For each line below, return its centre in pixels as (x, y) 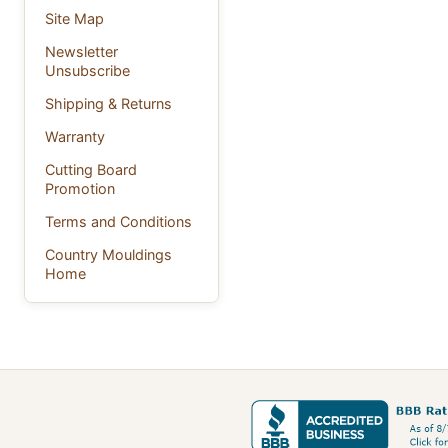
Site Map (74, 18)
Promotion (80, 188)
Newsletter (81, 51)
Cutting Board (91, 169)
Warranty (75, 136)
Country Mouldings (108, 254)
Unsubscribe (87, 70)
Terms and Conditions (118, 221)
